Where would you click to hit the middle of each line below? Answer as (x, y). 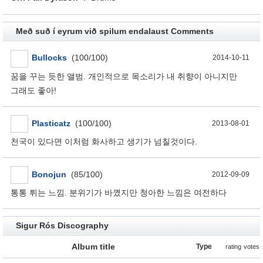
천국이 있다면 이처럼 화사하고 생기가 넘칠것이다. (104, 142)
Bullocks (50, 58)
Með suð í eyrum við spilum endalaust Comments (114, 31)
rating (233, 247)
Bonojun (49, 175)
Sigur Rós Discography (62, 226)
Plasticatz (51, 123)
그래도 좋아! (34, 90)
